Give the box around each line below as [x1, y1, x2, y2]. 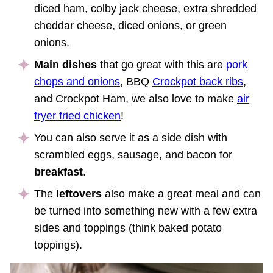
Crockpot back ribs [152, 75, 243, 88]
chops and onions [34, 75, 120, 88]
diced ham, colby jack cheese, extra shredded [34, 2, 257, 15]
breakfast [34, 165, 83, 178]
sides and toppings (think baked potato [34, 221, 222, 234]
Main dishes [34, 58, 100, 71]
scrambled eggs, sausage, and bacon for [34, 148, 232, 161]
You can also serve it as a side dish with [34, 131, 227, 144]
